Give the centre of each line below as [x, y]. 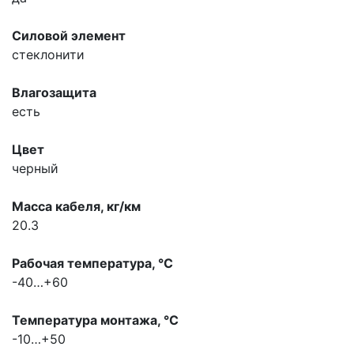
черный [35, 168]
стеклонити [48, 54]
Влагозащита [54, 92]
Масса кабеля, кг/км [76, 206]
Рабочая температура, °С [92, 263]
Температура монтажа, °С [95, 320]
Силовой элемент [69, 35]
